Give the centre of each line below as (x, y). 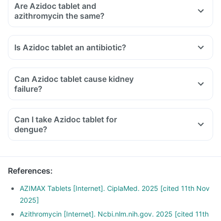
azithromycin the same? (59, 16)
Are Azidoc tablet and (55, 6)
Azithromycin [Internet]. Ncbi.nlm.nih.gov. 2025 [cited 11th (114, 214)
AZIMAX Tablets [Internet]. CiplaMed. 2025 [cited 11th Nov (115, 188)
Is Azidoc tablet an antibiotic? (70, 47)
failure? (28, 89)
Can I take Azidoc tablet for (66, 119)
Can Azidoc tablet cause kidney (74, 79)
